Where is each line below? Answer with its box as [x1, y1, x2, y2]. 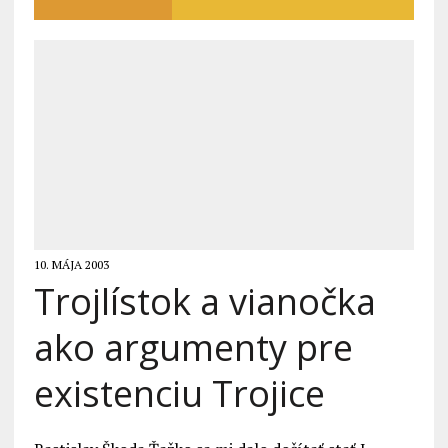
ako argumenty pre [33, 323, 353, 373]
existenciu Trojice [33, 369, 325, 419]
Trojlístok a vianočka [33, 277, 376, 327]
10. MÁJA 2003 [33, 257, 109, 273]
